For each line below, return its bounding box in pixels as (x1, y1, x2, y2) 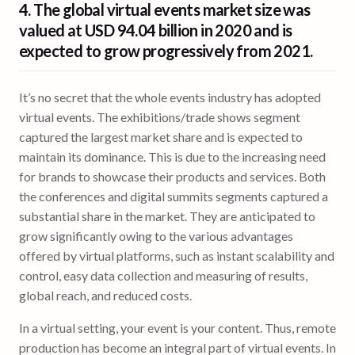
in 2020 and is (200, 20, 292, 40)
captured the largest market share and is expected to (19, 128, 303, 144)
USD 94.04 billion (85, 20, 201, 40)
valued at (19, 20, 86, 40)
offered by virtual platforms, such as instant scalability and (19, 247, 334, 263)
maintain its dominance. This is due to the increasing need (19, 148, 326, 164)
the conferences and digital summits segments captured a (19, 188, 328, 204)
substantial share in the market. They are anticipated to (19, 208, 315, 223)
